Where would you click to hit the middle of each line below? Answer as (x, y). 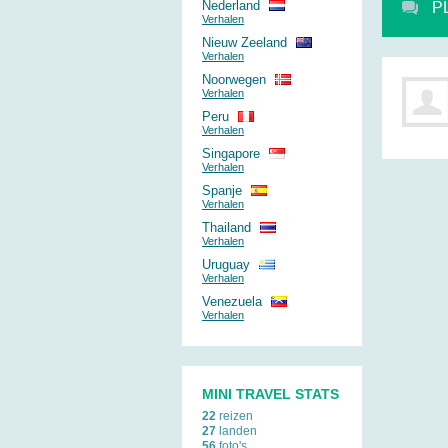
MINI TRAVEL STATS (270, 394)
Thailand (226, 227)
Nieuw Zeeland (244, 42)
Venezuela (232, 301)
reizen (234, 415)
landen (236, 430)
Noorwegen (234, 79)
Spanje (222, 190)
